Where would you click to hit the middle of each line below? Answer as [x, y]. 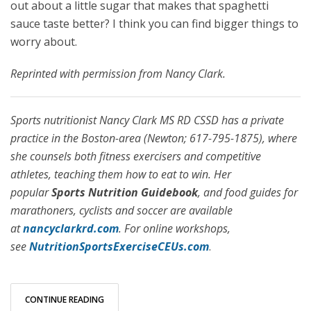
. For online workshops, [175, 228]
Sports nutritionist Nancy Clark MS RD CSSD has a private [147, 120]
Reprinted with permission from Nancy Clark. [118, 74]
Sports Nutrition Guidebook [125, 192]
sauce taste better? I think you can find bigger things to [154, 24]
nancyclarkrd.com [71, 228]
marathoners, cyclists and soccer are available [121, 210]
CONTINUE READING [65, 300]
